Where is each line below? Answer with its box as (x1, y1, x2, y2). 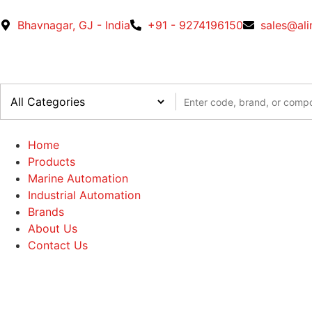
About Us (28, 221, 77, 235)
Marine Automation (28, 171, 128, 185)
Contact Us (28, 238, 88, 252)
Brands (28, 205, 64, 219)
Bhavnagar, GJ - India (17, 18, 130, 32)
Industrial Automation (28, 188, 141, 202)
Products (28, 155, 75, 169)
